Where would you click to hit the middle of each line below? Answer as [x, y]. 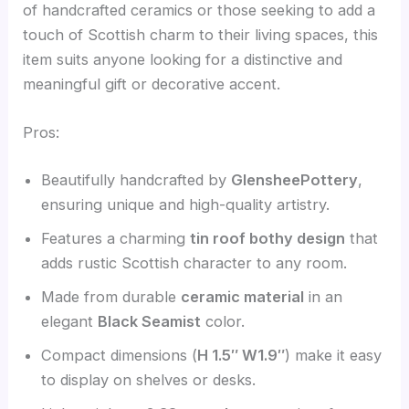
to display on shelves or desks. [149, 379]
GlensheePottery [295, 179]
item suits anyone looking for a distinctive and [183, 59]
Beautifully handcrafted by [136, 179]
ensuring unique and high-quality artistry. [186, 204]
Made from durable [111, 296]
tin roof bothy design [268, 238]
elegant [70, 321]
